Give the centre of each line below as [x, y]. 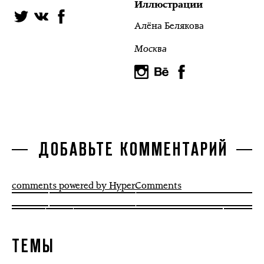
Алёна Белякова [169, 25]
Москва [151, 48]
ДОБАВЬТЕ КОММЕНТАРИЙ [133, 150]
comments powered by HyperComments [97, 185]
